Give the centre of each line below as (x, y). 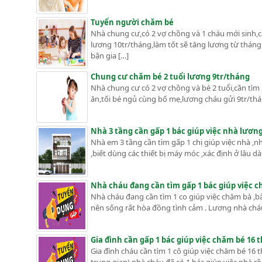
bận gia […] (110, 56)
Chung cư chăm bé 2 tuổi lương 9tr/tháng (170, 77)
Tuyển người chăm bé (132, 23)
